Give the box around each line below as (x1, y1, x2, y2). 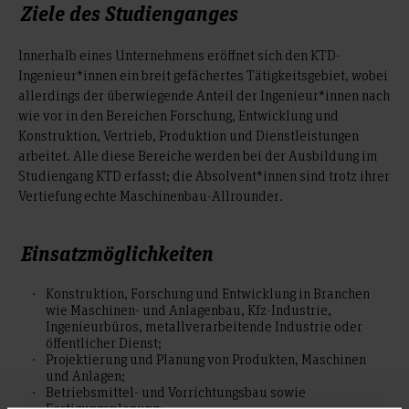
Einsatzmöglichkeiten (21, 237, 214, 267)
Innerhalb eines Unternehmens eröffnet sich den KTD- (18, 45, 341, 64)
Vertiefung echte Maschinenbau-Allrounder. (18, 185, 283, 204)
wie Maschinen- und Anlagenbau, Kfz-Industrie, (46, 299, 331, 319)
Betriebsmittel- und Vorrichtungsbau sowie (46, 382, 306, 401)
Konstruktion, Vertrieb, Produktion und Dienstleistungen (18, 125, 359, 144)
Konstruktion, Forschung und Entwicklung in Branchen (46, 283, 370, 302)
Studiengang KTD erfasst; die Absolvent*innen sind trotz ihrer (18, 165, 390, 184)
